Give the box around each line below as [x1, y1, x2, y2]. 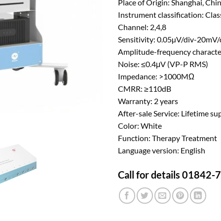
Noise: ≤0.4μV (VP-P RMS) [118, 59, 208, 69]
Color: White [118, 120, 162, 130]
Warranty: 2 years [118, 96, 178, 106]
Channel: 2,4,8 [118, 22, 166, 32]
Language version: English [118, 145, 205, 155]
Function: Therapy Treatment [118, 133, 217, 143]
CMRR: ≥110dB [118, 83, 171, 93]
